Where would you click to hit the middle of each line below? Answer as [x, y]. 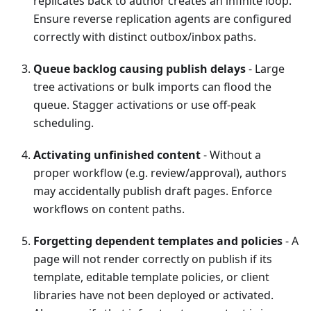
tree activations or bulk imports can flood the [152, 86]
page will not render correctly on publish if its [153, 259]
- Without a [231, 154]
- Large [265, 68]
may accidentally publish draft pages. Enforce [153, 191]
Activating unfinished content [117, 154]
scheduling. [64, 123]
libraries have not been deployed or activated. [153, 295]
